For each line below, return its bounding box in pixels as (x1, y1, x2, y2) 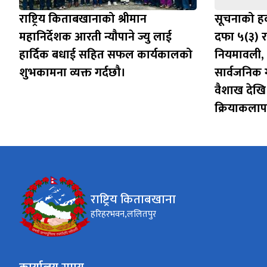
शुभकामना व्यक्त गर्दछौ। (19, 63, 126, 83)
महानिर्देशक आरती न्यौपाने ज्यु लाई (19, 27, 172, 48)
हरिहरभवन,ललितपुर (91, 207, 156, 222)
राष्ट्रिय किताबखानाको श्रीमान (19, 9, 147, 30)
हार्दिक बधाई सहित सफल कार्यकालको (19, 45, 193, 66)
